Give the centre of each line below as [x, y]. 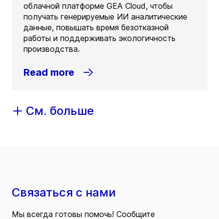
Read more [49, 73]
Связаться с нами [64, 193]
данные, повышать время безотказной [96, 28]
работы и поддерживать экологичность [99, 38]
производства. [52, 49]
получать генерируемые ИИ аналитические [105, 17]
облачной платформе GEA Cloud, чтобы [98, 6]
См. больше [60, 111]
